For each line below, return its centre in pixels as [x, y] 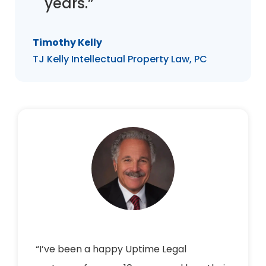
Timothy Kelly [67, 42]
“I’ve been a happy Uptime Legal [111, 249]
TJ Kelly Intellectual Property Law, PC [120, 59]
